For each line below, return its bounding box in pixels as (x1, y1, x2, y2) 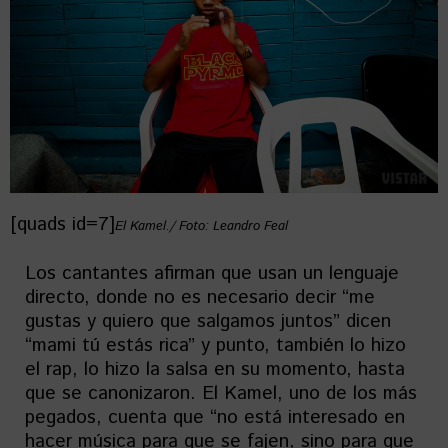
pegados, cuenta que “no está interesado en (25, 404, 405, 432)
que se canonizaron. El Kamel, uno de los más (25, 380, 417, 408)
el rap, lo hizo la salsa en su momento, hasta (25, 356, 405, 384)
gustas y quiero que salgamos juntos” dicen (25, 308, 391, 336)
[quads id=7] (10, 211, 115, 239)
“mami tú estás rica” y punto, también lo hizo (25, 332, 406, 360)
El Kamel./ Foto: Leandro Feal (115, 217, 288, 237)
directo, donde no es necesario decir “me (25, 284, 375, 312)
